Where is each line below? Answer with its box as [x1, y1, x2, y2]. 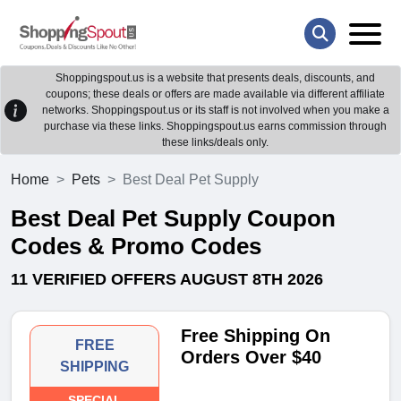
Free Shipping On [181, 326, 331, 346]
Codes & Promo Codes [11, 233, 261, 260]
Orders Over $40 [181, 347, 322, 368]
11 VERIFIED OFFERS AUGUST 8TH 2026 [11, 270, 323, 289]
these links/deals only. [162, 136, 269, 149]
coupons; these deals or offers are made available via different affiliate [46, 88, 385, 101]
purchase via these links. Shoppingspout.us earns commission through [44, 120, 387, 133]
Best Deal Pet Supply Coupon [11, 205, 336, 233]
